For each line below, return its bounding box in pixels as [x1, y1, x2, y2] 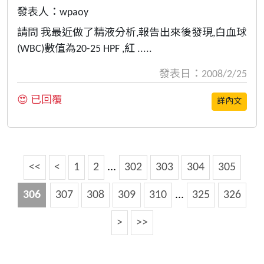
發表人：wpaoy [17, 7, 88, 19]
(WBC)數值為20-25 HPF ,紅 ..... [17, 44, 152, 55]
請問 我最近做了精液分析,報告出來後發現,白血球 [17, 28, 247, 39]
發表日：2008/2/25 [159, 69, 247, 81]
